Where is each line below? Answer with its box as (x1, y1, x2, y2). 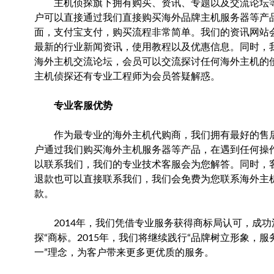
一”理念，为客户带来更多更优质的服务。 (34, 248, 214, 257)
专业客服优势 (44, 101, 113, 111)
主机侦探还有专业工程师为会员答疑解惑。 (34, 72, 220, 81)
